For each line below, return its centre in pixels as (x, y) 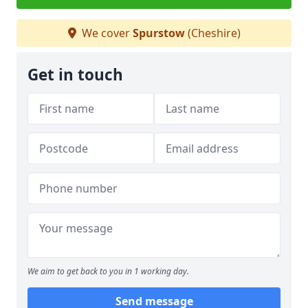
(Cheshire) (212, 33)
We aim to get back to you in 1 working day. (108, 272)
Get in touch (75, 75)
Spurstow (158, 33)
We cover (106, 33)
